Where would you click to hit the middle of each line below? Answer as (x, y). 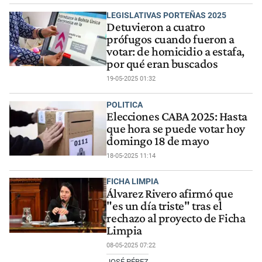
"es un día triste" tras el (164, 206)
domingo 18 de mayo (158, 141)
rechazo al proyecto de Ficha (176, 218)
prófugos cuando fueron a (171, 39)
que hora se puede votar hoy (176, 128)
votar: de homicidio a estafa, (175, 51)
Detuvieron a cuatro (156, 27)
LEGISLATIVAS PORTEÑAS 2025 (167, 15)
